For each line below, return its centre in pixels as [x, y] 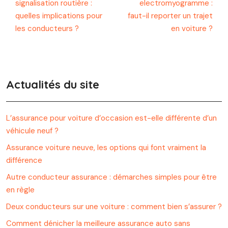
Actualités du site [53, 84]
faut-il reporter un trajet [170, 16]
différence [24, 160]
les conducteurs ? [47, 28]
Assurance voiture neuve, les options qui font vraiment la [106, 148]
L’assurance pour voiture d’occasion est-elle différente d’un [111, 118]
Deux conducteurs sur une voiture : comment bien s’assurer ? [114, 207]
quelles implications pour [59, 16]
